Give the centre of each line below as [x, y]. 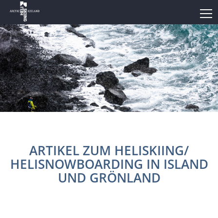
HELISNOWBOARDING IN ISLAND [109, 164]
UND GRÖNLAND [109, 178]
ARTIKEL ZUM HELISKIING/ [109, 150]
